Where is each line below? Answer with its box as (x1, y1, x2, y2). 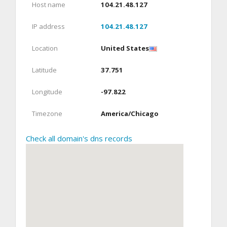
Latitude (32, 65, 57, 75)
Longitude (32, 87, 62, 97)
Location (32, 44, 58, 53)
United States (101, 44, 149, 53)
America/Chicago (101, 109, 159, 119)
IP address (32, 22, 65, 31)
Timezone (32, 109, 62, 119)
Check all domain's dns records (26, 133, 132, 144)
